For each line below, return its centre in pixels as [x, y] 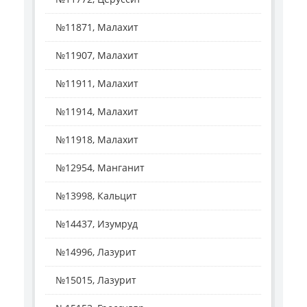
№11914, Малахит [97, 111]
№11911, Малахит [97, 83]
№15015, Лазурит [96, 280]
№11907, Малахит [97, 55]
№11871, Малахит [97, 27]
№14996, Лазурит [96, 252]
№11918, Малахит [97, 139]
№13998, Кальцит [96, 196]
